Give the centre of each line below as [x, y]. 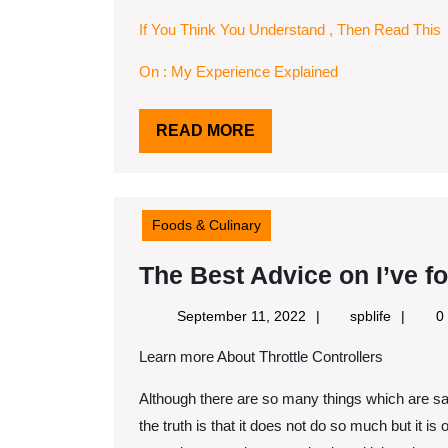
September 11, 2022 [241, 316]
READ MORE [205, 130]
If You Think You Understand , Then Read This [290, 29]
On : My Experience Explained [238, 71]
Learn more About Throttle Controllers [265, 356]
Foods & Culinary [206, 225]
